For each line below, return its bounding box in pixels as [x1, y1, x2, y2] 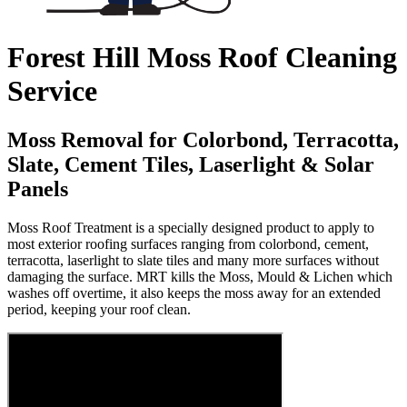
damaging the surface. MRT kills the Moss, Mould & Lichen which [7, 268, 392, 284]
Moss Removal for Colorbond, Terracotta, [7, 127, 399, 152]
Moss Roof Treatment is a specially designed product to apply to [7, 219, 374, 235]
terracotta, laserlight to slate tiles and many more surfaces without [7, 252, 379, 268]
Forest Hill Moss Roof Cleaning [7, 41, 397, 74]
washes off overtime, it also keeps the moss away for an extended [7, 284, 381, 301]
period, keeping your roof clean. [7, 301, 191, 317]
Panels [7, 176, 68, 201]
